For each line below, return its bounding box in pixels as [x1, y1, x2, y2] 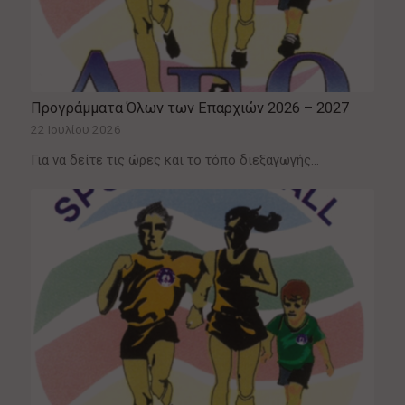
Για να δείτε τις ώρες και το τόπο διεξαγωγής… [30, 151, 319, 168]
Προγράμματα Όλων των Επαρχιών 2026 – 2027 [30, 99, 349, 117]
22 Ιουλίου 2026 [30, 121, 121, 137]
